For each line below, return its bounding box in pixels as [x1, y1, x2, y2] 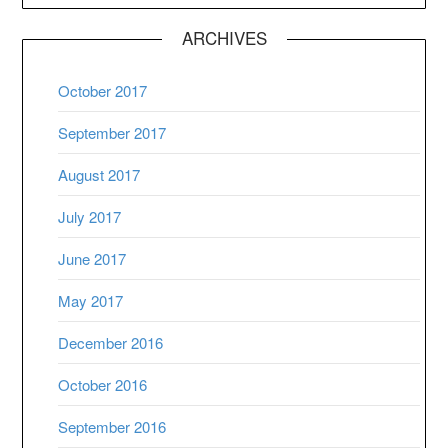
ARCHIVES [181, 25, 267, 51]
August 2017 [58, 164, 141, 186]
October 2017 [58, 80, 148, 102]
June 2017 [58, 248, 127, 270]
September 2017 [58, 122, 167, 144]
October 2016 [58, 374, 148, 396]
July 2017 [58, 206, 122, 228]
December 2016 [58, 332, 164, 354]
